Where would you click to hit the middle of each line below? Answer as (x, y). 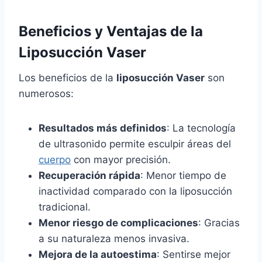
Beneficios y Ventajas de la (111, 32)
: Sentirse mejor (194, 255)
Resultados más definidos (103, 128)
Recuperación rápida (89, 176)
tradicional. (65, 207)
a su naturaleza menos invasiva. (114, 239)
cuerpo (55, 160)
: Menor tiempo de (183, 176)
